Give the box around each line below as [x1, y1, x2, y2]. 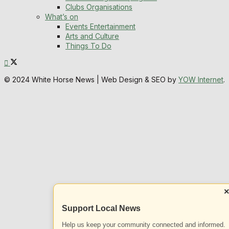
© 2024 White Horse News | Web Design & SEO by [4, 75, 178, 84]
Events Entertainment [65, 22, 135, 31]
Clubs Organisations [65, 3, 132, 12]
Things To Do [65, 41, 111, 51]
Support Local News [62, 204, 141, 213]
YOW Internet [178, 75, 223, 84]
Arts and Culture [65, 32, 119, 41]
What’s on [45, 12, 78, 21]
